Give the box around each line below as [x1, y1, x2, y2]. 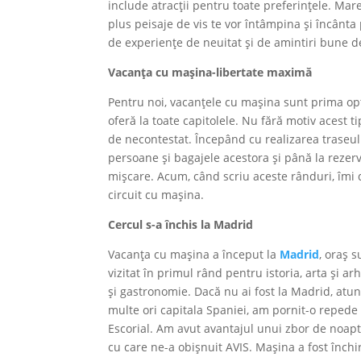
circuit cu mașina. [108, 187, 205, 203]
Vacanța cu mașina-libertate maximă [108, 64, 313, 81]
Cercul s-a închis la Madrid [108, 217, 254, 233]
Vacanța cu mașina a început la [108, 247, 280, 263]
